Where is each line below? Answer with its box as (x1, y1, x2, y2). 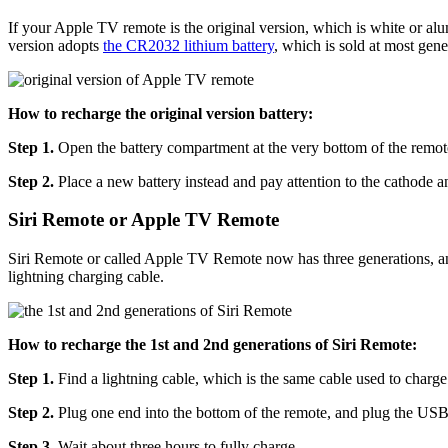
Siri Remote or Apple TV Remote (8, 209, 279, 231)
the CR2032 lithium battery (103, 36, 274, 54)
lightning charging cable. (8, 268, 164, 285)
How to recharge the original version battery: (8, 104, 313, 122)
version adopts (8, 36, 103, 54)
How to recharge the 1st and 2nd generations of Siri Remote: (8, 336, 417, 353)
